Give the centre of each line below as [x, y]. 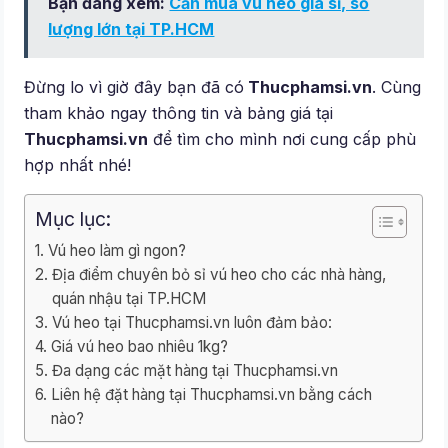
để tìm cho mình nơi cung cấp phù [282, 139]
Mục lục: [73, 219]
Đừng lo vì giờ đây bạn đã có [134, 87]
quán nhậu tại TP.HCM [128, 299]
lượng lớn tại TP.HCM [131, 29]
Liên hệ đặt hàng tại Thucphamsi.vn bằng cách [211, 395]
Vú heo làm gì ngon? [116, 251]
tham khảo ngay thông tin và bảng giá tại [179, 113]
